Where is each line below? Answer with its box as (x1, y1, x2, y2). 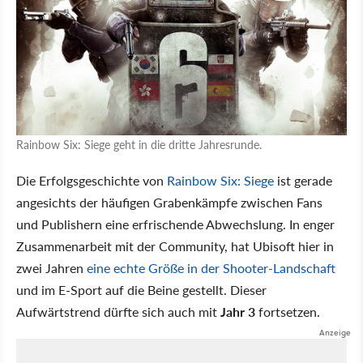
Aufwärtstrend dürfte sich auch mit (16, 302, 220, 322)
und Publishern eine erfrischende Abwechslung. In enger (16, 215, 335, 234)
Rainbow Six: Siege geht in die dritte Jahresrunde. (16, 136, 262, 153)
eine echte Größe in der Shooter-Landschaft (87, 258, 335, 278)
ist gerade (274, 171, 332, 190)
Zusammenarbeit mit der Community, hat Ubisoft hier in (16, 237, 334, 256)
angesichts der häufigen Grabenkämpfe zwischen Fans (16, 193, 322, 212)
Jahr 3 (220, 302, 255, 322)
